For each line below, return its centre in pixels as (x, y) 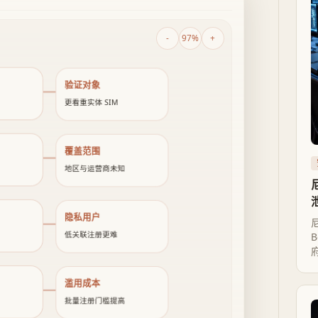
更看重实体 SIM (92, 103)
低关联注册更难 (92, 235)
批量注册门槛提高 (95, 301)
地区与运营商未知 (95, 169)
